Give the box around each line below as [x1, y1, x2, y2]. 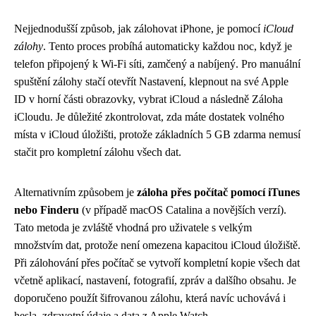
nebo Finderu [14, 204, 79, 216]
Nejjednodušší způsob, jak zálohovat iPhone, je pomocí [14, 23, 263, 35]
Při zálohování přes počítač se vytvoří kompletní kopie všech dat [14, 257, 300, 269]
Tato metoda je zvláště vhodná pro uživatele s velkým [14, 221, 252, 233]
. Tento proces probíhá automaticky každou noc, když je [43, 40, 292, 52]
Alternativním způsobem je [14, 186, 137, 198]
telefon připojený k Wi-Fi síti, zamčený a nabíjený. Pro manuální [14, 58, 300, 70]
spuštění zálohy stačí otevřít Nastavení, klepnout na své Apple [14, 75, 288, 87]
